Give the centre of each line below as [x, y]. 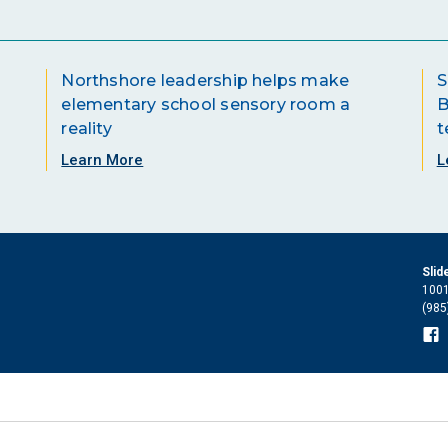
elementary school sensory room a [206, 104]
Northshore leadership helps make [205, 80]
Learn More [102, 159]
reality [86, 128]
